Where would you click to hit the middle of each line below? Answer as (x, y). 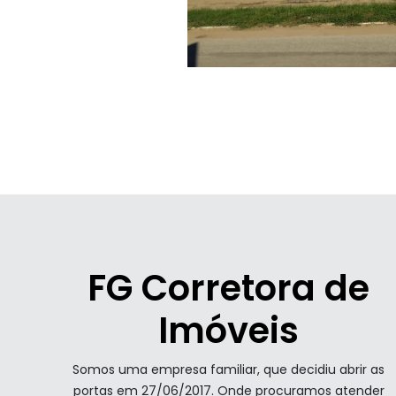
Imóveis (229, 330)
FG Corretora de (229, 288)
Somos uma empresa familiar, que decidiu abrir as (229, 369)
